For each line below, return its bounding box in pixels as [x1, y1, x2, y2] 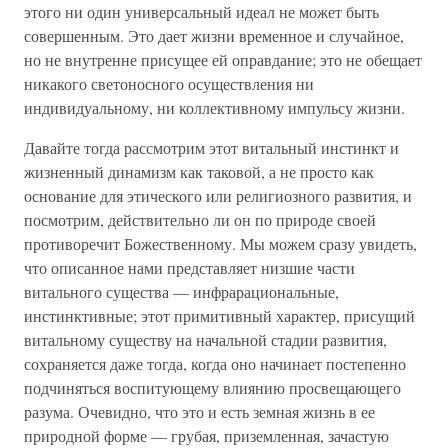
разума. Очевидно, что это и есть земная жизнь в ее [24, 401, 375, 422]
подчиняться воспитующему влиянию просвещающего [24, 377, 401, 398]
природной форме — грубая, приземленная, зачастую [24, 425, 389, 446]
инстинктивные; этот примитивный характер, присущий [24, 305, 415, 326]
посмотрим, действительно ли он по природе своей [24, 209, 376, 230]
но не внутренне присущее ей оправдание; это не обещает [24, 49, 422, 70]
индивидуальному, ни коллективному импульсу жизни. [24, 97, 405, 118]
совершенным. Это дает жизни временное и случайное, [24, 25, 404, 46]
